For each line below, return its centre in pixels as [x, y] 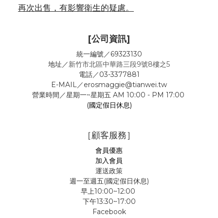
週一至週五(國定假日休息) [109, 181]
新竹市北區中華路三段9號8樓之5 [119, 64]
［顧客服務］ [109, 135]
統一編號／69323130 [109, 54]
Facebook [109, 212]
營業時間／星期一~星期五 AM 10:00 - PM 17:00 [109, 95]
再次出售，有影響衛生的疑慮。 [76, 8]
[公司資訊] [109, 39]
